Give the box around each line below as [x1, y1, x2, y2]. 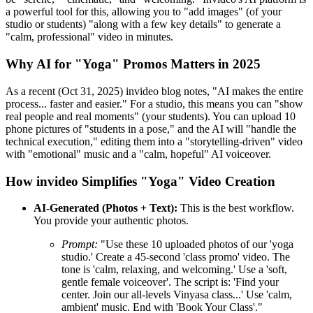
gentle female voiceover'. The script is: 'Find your [61, 276, 279, 289]
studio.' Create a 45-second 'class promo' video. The [61, 251, 290, 263]
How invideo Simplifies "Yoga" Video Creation [6, 173, 275, 189]
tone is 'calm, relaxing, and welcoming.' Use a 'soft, [61, 263, 287, 276]
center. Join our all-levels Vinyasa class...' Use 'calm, [61, 289, 292, 301]
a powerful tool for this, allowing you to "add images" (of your [6, 6, 282, 18]
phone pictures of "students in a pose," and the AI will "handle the [6, 122, 296, 135]
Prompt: [61, 238, 98, 251]
